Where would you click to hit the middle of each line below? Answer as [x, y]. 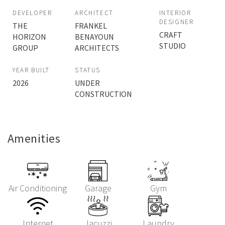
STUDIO [172, 46]
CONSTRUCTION [104, 94]
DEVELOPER [32, 13]
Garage [98, 188]
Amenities [34, 139]
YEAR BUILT [31, 70]
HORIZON [29, 37]
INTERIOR [175, 13]
